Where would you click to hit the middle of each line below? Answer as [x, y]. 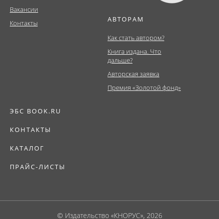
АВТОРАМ [126, 19]
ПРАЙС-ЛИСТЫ [38, 166]
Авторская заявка [133, 74]
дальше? [120, 60]
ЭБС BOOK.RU [35, 111]
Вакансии [24, 9]
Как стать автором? [136, 37]
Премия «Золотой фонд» [144, 87]
